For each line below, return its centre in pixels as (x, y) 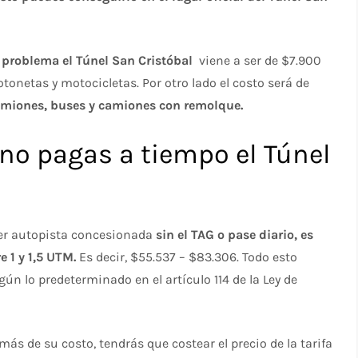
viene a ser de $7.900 (259, 60)
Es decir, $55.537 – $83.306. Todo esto (187, 257)
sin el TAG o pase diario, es (235, 234)
